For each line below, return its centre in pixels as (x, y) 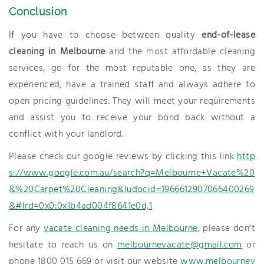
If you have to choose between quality (105, 35)
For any (27, 229)
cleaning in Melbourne (57, 52)
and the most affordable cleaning (180, 52)
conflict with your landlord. (66, 134)
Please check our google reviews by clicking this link (123, 157)
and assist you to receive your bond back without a (132, 118)
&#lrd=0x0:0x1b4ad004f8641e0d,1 (80, 206)
